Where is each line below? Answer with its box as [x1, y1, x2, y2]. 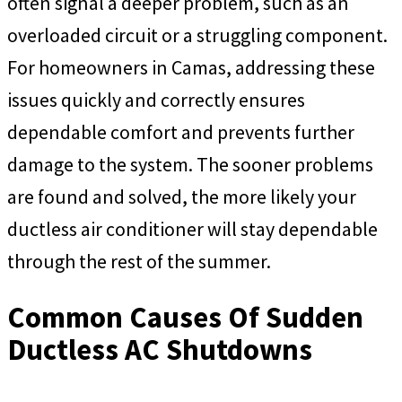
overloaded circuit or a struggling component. [7, 22, 388, 48]
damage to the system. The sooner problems [7, 151, 373, 177]
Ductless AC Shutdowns [7, 331, 312, 369]
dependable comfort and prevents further [7, 118, 354, 144]
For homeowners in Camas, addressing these [7, 54, 375, 80]
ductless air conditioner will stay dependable [7, 215, 378, 241]
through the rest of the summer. [7, 248, 271, 274]
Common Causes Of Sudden [7, 299, 363, 336]
